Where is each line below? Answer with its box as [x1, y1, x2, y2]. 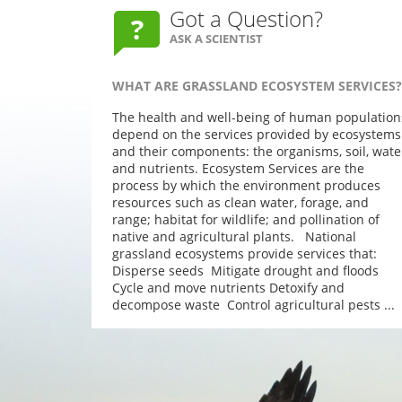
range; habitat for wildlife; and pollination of [112, 211, 380, 228]
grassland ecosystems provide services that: [112, 245, 377, 262]
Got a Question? [170, 3, 323, 33]
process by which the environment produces [112, 177, 380, 194]
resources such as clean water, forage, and [112, 194, 369, 211]
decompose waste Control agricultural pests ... [112, 296, 395, 313]
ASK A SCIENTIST [170, 30, 263, 47]
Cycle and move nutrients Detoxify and [112, 279, 345, 296]
